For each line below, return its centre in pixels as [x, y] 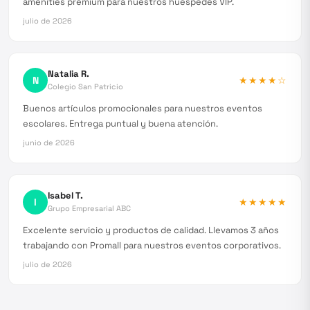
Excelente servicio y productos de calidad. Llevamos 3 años [151, 230]
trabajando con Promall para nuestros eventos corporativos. [152, 245]
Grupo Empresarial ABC [89, 208]
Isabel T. [65, 195]
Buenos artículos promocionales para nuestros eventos [143, 108]
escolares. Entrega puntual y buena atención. [120, 124]
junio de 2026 [49, 143]
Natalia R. [69, 74]
